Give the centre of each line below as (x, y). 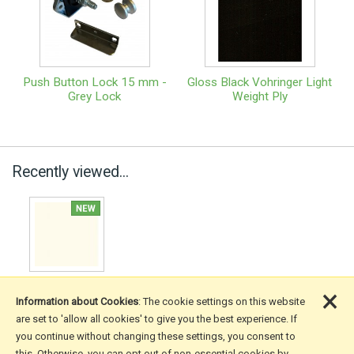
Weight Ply (260, 96)
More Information (96, 341)
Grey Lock (94, 96)
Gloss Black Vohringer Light (260, 82)
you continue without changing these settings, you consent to (156, 336)
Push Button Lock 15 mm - (94, 82)
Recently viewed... (70, 171)
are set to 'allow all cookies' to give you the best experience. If (156, 319)
